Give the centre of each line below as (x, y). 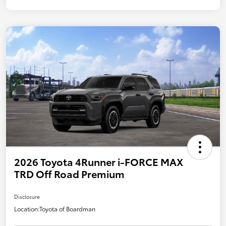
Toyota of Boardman (67, 209)
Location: (27, 209)
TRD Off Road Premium (69, 174)
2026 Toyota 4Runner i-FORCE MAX (99, 162)
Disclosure (27, 197)
